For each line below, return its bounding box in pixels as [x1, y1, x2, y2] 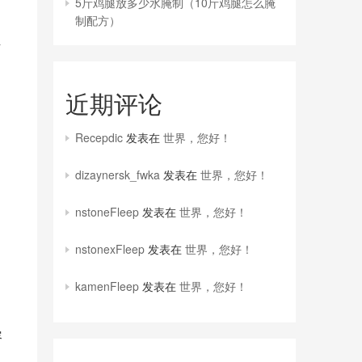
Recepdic [75, 129, 123, 145]
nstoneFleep [75, 204, 139, 220]
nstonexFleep [75, 241, 145, 257]
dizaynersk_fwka [75, 166, 160, 183]
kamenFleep [75, 278, 139, 294]
